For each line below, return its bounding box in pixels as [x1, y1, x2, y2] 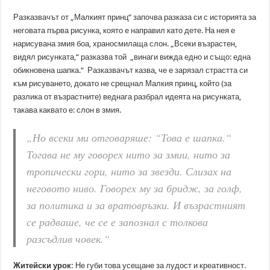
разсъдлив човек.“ [27, 231, 110, 246]
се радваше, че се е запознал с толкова [27, 215, 209, 229]
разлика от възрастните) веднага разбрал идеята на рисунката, [13, 92, 242, 101]
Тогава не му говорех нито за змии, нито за [27, 147, 231, 162]
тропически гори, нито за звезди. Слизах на [27, 164, 232, 178]
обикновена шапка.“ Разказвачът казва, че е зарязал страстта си [13, 66, 248, 75]
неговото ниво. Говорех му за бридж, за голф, [27, 181, 243, 195]
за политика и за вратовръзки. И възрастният [27, 198, 246, 212]
